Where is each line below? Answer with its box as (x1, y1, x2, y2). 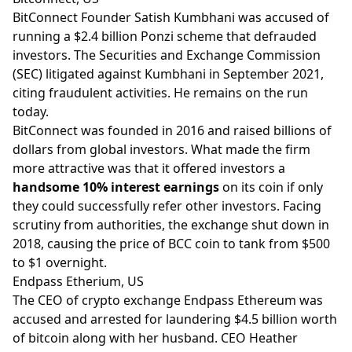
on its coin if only (219, 178, 323, 196)
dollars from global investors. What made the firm (13, 140, 310, 158)
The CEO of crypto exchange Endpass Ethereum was (13, 291, 323, 309)
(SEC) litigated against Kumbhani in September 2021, (13, 64, 324, 82)
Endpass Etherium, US (13, 272, 144, 290)
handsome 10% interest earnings (13, 178, 219, 196)
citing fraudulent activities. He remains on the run (13, 83, 308, 101)
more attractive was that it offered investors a (13, 159, 285, 177)
